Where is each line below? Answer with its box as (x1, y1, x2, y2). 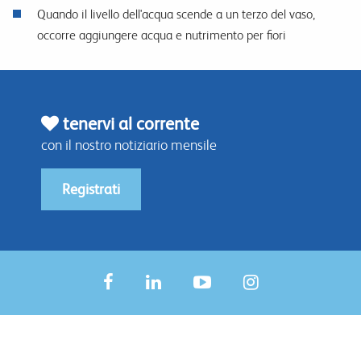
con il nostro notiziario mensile (41, 136, 217, 154)
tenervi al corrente (59, 114, 199, 135)
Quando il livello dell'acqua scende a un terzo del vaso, (37, 6, 315, 23)
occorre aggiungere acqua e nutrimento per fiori (37, 27, 286, 44)
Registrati (62, 180, 120, 198)
